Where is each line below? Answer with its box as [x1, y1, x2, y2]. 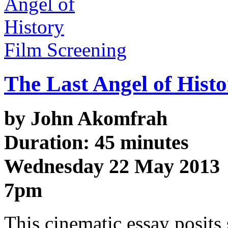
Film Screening [4, 39, 127, 61]
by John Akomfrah [4, 107, 167, 130]
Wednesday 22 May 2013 [4, 155, 220, 178]
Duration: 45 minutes [4, 131, 189, 154]
